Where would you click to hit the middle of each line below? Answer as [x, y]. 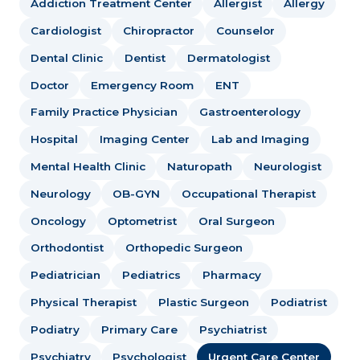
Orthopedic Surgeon [184, 248]
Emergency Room [142, 85]
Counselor [245, 31]
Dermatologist [228, 57]
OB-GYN [136, 193]
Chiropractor [158, 31]
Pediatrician [65, 275]
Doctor [49, 85]
